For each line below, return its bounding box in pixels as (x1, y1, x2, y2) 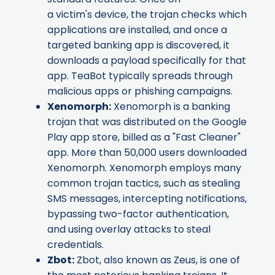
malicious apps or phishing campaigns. (47, 84, 233, 99)
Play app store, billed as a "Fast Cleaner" (47, 130, 241, 145)
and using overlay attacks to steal (47, 222, 211, 237)
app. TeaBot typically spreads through (47, 69, 233, 83)
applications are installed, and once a (47, 23, 227, 37)
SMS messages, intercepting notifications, (47, 192, 247, 206)
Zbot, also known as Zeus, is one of (74, 253, 240, 268)
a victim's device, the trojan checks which (47, 7, 247, 22)
